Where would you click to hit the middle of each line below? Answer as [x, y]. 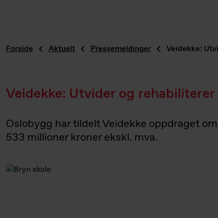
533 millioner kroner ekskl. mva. [82, 138]
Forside [19, 49]
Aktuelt [62, 49]
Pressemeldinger [121, 49]
